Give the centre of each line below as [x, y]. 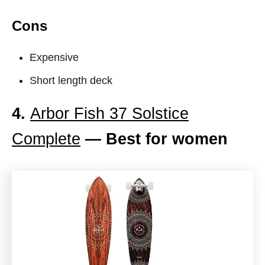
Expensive [54, 57]
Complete [46, 139]
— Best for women [154, 139]
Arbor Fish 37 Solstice [109, 114]
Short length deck [71, 80]
